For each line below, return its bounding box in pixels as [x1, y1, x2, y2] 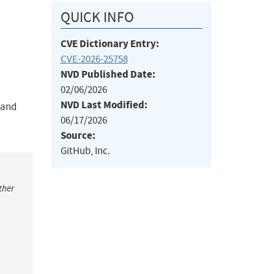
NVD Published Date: [60, 67, 155, 82]
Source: [60, 128, 95, 143]
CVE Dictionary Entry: [60, 37, 159, 51]
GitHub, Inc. [60, 144, 110, 158]
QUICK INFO [60, 8, 134, 27]
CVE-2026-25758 [60, 53, 128, 66]
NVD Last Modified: [60, 98, 147, 113]
